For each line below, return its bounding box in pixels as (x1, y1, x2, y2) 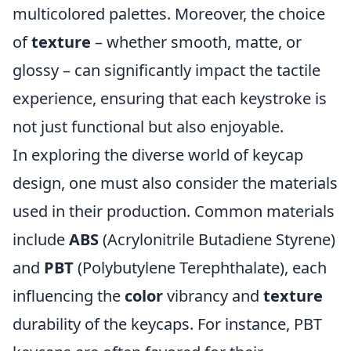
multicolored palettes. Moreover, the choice (13, 3, 325, 24)
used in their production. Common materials (13, 201, 335, 222)
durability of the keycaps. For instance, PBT (13, 313, 322, 335)
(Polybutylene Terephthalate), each (74, 257, 327, 278)
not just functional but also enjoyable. (13, 116, 284, 137)
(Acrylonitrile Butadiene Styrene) (99, 229, 335, 250)
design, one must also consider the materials (13, 172, 338, 194)
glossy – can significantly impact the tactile (13, 60, 320, 81)
